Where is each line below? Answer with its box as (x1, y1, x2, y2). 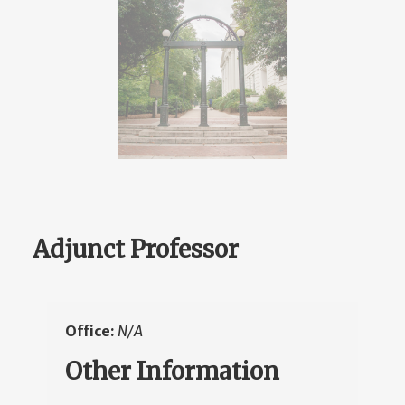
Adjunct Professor (33, 234, 239, 265)
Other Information (65, 356, 279, 387)
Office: (65, 322, 118, 341)
